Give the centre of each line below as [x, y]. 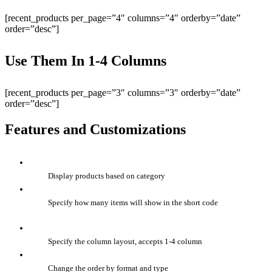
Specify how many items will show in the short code [133, 203]
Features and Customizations [95, 130]
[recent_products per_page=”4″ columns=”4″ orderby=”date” [123, 18]
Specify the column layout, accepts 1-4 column [125, 242]
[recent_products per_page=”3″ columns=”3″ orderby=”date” [123, 93]
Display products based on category [107, 176]
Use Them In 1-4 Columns [86, 61]
